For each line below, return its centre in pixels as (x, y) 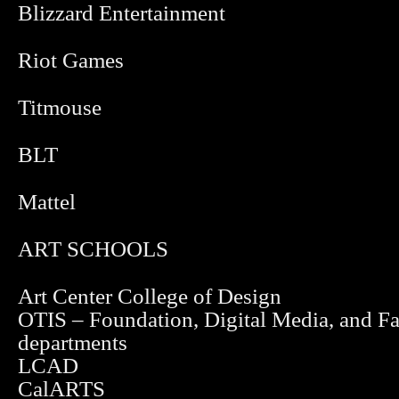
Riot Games (71, 60)
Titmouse (60, 107)
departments (73, 342)
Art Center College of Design (150, 296)
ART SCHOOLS (93, 249)
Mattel (47, 202)
